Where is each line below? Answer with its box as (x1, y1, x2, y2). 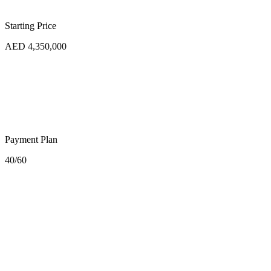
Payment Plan (5, 134, 57, 145)
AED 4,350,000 (5, 41, 67, 51)
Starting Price (5, 20, 56, 31)
